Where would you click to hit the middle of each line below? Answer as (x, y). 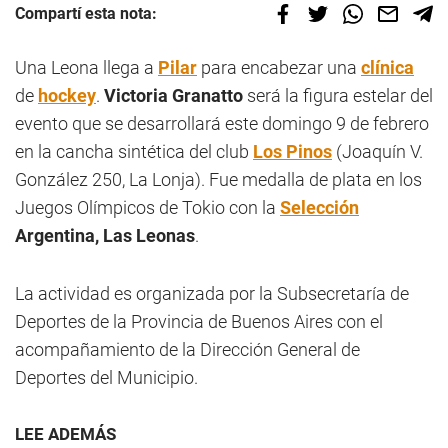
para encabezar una (279, 67)
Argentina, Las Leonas (105, 235)
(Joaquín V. (377, 151)
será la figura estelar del (338, 95)
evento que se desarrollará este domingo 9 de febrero (222, 123)
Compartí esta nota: (86, 13)
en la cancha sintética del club (134, 151)
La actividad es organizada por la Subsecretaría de (212, 293)
